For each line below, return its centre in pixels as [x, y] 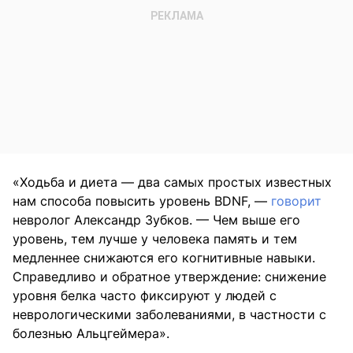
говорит [296, 201]
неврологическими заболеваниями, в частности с [169, 315]
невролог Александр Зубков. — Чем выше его [156, 220]
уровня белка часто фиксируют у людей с [145, 296]
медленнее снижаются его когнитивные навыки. [164, 258]
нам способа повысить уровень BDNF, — [142, 201]
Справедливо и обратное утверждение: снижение [169, 277]
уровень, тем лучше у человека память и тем [155, 239]
